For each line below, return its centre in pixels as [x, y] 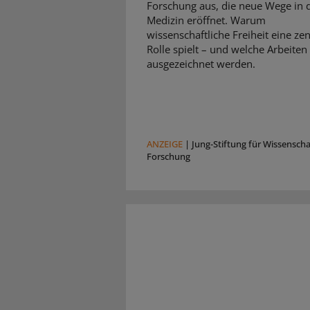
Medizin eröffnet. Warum [206, 20]
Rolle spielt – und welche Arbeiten [227, 49]
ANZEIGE [165, 144]
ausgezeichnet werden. [201, 64]
